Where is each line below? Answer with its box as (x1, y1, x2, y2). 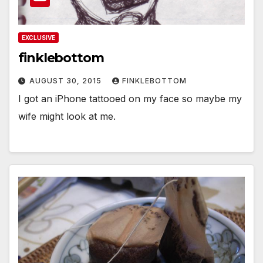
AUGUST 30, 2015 (29, 76, 104, 86)
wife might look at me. (18, 110, 116, 123)
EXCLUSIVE (22, 34, 55, 42)
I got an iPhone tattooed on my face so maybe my (18, 93, 242, 105)
